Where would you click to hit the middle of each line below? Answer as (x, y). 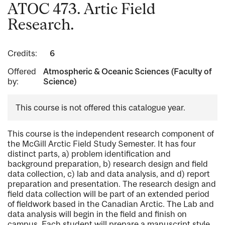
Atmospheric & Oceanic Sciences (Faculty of (128, 72)
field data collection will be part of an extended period (108, 194)
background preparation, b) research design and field (108, 164)
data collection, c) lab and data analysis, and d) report (109, 174)
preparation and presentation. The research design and (112, 184)
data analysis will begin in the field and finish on (97, 214)
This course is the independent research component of (111, 134)
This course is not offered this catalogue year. (100, 108)
